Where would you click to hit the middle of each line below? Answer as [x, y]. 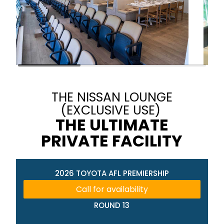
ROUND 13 [112, 205]
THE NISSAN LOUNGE [112, 97]
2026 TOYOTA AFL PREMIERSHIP [112, 173]
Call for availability [112, 189]
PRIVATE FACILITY [112, 140]
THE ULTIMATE [112, 124]
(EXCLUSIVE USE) [111, 110]
